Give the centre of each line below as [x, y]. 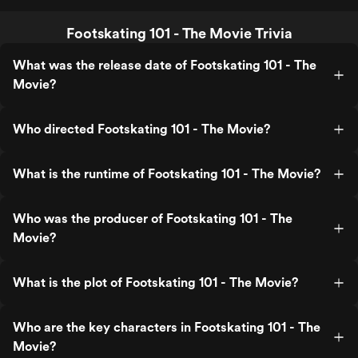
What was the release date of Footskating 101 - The [165, 65]
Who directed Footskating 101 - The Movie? [141, 129]
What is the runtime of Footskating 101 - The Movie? [167, 174]
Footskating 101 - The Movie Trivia [179, 33]
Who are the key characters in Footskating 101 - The [167, 327]
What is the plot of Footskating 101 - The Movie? [155, 282]
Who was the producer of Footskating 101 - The [153, 219]
